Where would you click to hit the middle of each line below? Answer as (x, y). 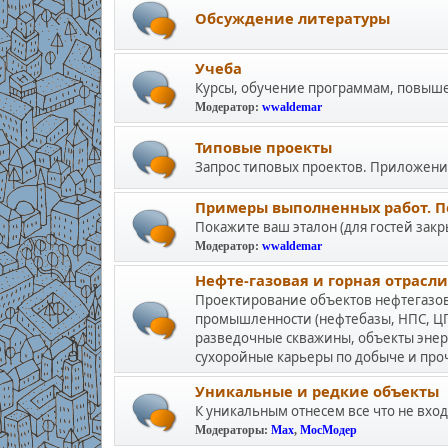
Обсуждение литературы (292, 17)
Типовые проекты (263, 147)
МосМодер (328, 430)
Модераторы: (232, 430)
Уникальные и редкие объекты (316, 391)
